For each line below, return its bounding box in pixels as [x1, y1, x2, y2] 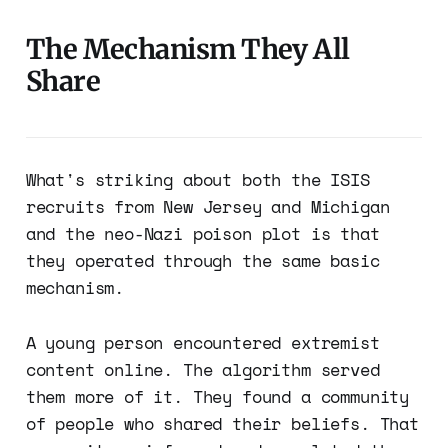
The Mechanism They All [25, 31, 350, 66]
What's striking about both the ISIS [25, 166, 370, 192]
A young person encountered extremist [25, 329, 380, 355]
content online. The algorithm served [25, 356, 380, 382]
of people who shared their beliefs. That [25, 410, 419, 436]
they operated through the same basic [25, 247, 380, 273]
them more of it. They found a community [25, 383, 410, 409]
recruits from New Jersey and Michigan [25, 193, 390, 219]
